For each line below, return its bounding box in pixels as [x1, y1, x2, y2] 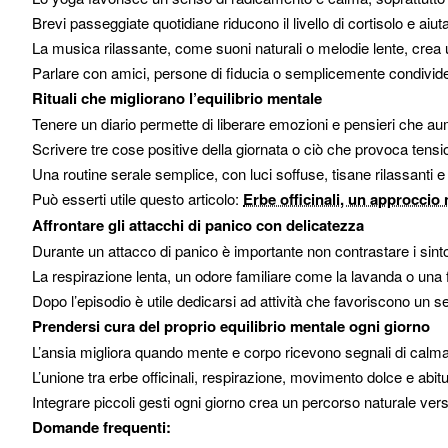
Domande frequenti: [32, 416, 171, 438]
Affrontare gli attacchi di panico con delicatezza [32, 214, 364, 236]
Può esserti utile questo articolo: [32, 188, 243, 209]
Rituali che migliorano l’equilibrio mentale [32, 87, 322, 109]
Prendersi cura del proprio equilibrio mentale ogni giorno [32, 315, 430, 337]
